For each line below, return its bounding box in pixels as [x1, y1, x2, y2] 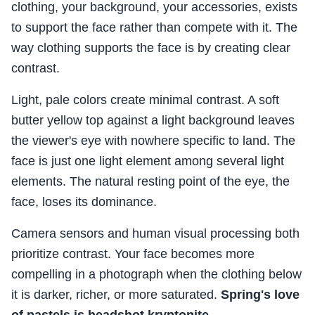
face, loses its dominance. [11, 195, 157, 210]
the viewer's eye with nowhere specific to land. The [11, 134, 295, 148]
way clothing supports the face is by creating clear [11, 41, 290, 56]
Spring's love [221, 288, 300, 302]
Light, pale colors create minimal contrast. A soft [11, 93, 279, 108]
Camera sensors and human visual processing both [11, 226, 300, 241]
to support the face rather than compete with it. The [11, 20, 297, 35]
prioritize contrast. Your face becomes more [11, 247, 255, 262]
